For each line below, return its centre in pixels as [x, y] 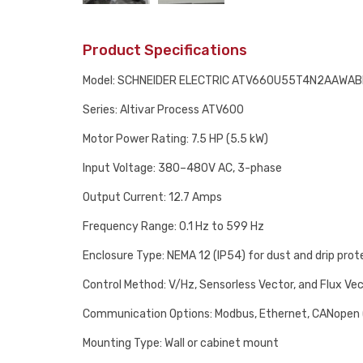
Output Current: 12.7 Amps [152, 197]
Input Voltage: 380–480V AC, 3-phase [182, 168]
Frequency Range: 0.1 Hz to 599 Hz [173, 226]
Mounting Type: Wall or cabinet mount [181, 343]
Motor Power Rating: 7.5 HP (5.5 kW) [175, 139]
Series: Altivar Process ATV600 [163, 110]
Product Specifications [165, 50]
